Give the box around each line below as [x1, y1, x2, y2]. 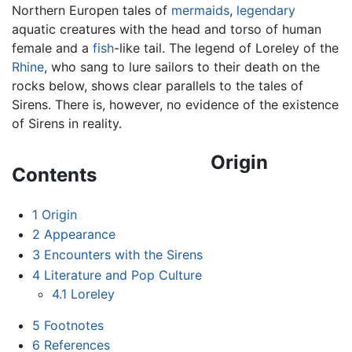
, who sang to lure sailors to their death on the [44, 58, 320, 75]
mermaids [171, 2, 229, 18]
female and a [12, 39, 93, 56]
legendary [236, 2, 295, 18]
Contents [12, 163, 97, 186]
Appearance [43, 226, 115, 243]
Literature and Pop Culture [43, 266, 202, 283]
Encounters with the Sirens [43, 246, 203, 262]
